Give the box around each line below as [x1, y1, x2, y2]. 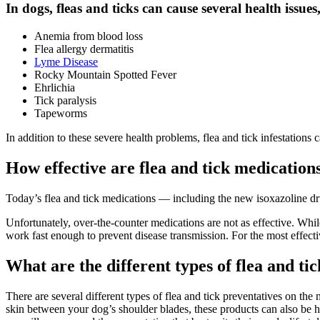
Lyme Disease [34, 56, 98, 69]
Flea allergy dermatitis [34, 43, 134, 56]
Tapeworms [34, 107, 87, 120]
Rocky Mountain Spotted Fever [34, 69, 176, 81]
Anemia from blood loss [34, 30, 143, 43]
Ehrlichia [34, 81, 75, 94]
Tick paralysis [34, 94, 96, 107]
